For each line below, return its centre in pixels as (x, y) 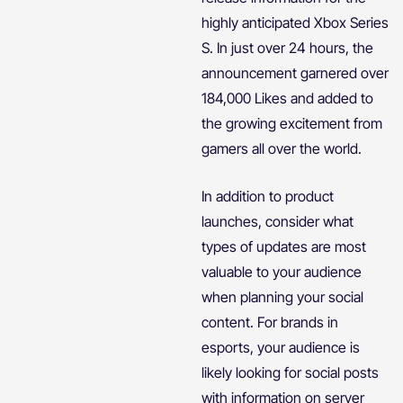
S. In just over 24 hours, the (287, 47)
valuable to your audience (282, 271)
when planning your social (282, 296)
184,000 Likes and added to (287, 98)
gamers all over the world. (282, 148)
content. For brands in (270, 322)
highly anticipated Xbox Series (295, 22)
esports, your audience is (281, 347)
